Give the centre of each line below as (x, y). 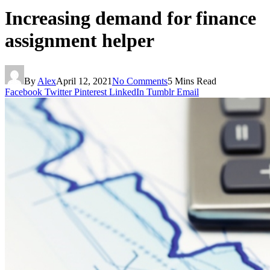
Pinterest (90, 92)
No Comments (140, 81)
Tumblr (160, 92)
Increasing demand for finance (130, 18)
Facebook (24, 92)
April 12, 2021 (84, 81)
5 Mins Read (192, 81)
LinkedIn (127, 92)
